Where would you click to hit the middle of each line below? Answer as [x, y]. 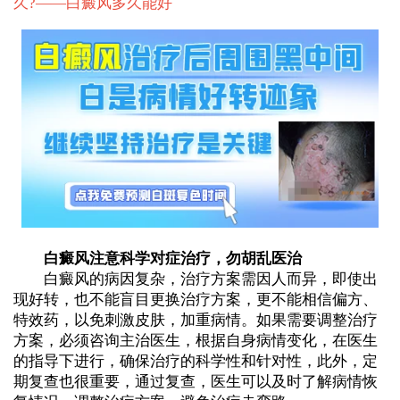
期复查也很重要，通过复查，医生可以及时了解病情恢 [195, 382]
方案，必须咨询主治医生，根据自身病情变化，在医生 [195, 341]
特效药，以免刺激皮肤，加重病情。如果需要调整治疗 [195, 321]
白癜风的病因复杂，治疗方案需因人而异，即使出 [195, 279]
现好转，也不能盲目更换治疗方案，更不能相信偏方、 [195, 300]
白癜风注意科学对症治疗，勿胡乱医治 [157, 259]
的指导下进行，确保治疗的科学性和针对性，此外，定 [195, 362]
